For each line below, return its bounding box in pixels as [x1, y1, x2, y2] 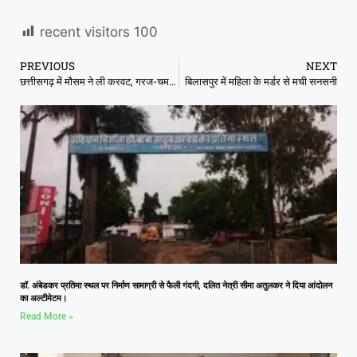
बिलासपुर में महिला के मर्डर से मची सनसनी [185, 73, 337, 88]
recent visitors [40, 23, 130, 40]
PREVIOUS [20, 58, 75, 73]
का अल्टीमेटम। [20, 292, 67, 304]
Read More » [20, 310, 73, 322]
